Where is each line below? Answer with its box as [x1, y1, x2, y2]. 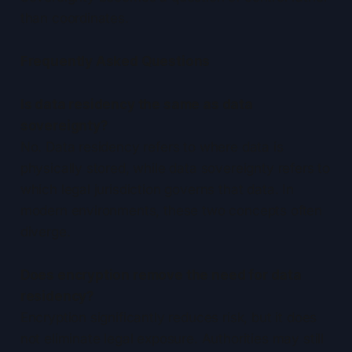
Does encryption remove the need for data [20, 267, 302, 284]
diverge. [20, 224, 71, 240]
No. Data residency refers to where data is [20, 139, 284, 156]
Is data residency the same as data [20, 97, 253, 113]
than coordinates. [20, 10, 129, 27]
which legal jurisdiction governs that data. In [20, 181, 294, 198]
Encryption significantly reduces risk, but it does [20, 310, 317, 326]
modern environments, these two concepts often [20, 203, 323, 219]
